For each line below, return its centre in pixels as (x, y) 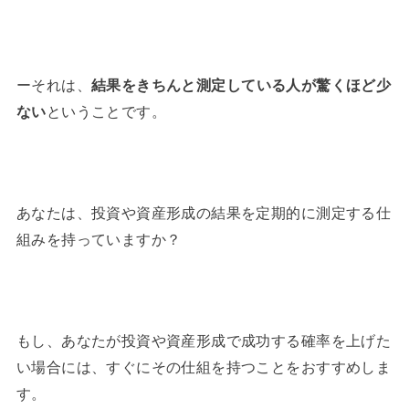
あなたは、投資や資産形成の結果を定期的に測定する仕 (204, 212)
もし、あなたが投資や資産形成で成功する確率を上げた (204, 339)
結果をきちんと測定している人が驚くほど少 (241, 84)
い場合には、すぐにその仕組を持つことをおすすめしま (204, 366)
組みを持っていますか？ (99, 239)
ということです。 (106, 111)
